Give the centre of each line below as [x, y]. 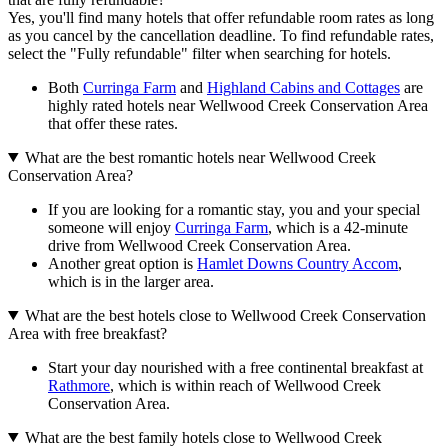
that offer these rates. [113, 123]
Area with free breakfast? [87, 333]
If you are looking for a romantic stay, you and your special [234, 209]
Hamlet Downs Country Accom [297, 263]
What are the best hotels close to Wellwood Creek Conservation [225, 315]
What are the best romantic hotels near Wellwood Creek [200, 157]
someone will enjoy [111, 227]
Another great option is [122, 263]
